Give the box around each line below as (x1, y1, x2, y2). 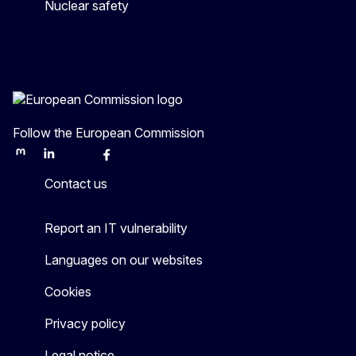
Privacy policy (44, 315, 126, 331)
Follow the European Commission (13, 124, 204, 141)
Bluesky (69, 153, 110, 167)
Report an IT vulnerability (44, 219, 188, 236)
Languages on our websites (44, 251, 203, 268)
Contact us (44, 175, 107, 192)
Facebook (98, 153, 152, 167)
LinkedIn (41, 153, 84, 167)
